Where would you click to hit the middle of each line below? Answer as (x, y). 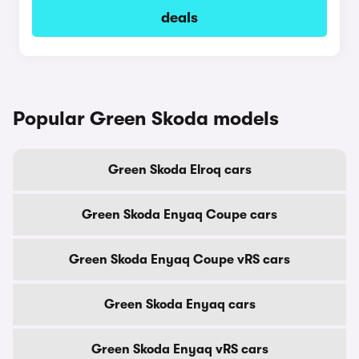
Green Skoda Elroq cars (179, 170)
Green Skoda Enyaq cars (179, 305)
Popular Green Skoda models (146, 119)
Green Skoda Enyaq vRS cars (179, 349)
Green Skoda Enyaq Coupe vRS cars (179, 260)
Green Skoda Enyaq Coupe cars (179, 215)
